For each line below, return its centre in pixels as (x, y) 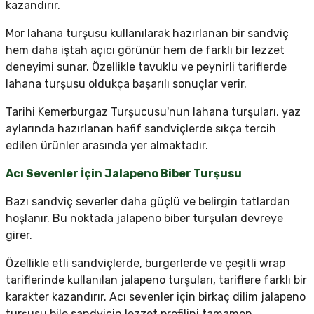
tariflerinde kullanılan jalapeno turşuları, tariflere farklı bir (156, 280)
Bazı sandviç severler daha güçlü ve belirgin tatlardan (148, 202)
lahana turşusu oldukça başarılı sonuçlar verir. (126, 84)
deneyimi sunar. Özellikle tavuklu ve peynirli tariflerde (146, 67)
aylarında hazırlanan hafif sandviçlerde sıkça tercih (141, 129)
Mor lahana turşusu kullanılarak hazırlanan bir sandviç (147, 34)
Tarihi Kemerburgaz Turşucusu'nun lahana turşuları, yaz (153, 112)
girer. (19, 235)
